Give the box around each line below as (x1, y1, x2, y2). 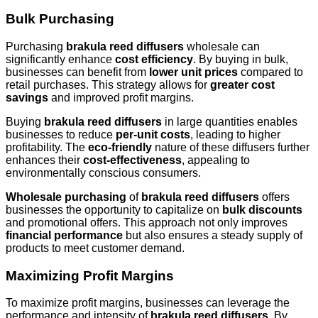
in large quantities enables (162, 116, 297, 128)
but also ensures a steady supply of (123, 229, 302, 242)
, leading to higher (190, 128, 280, 141)
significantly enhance (6, 53, 115, 66)
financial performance (6, 229, 123, 242)
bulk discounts (222, 204, 302, 216)
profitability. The (6, 141, 88, 154)
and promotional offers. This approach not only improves (6, 216, 287, 229)
